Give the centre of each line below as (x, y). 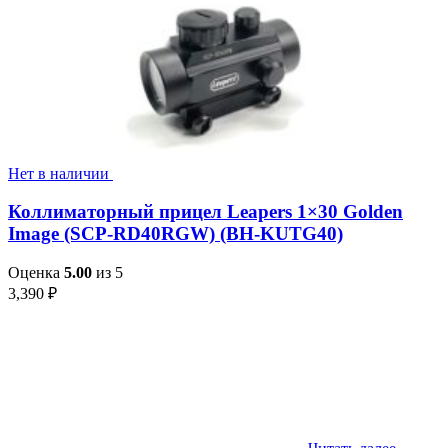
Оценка (36, 273)
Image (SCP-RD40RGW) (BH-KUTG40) (175, 234)
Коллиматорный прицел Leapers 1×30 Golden (205, 212)
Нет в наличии (58, 173)
